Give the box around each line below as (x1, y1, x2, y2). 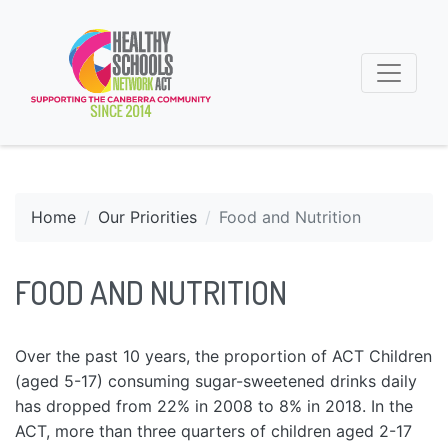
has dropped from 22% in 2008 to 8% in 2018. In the (15, 396, 413, 417)
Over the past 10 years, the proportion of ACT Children (15, 346, 432, 367)
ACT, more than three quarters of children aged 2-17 (15, 421, 412, 442)
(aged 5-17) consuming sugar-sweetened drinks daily (15, 371, 417, 392)
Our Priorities (98, 207, 197, 228)
